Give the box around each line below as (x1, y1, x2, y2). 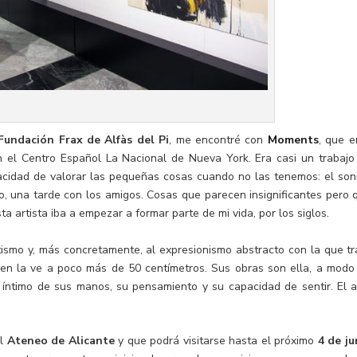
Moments (267, 132, 319, 148)
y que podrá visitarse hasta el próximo (114, 333, 318, 349)
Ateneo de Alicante (6, 333, 115, 349)
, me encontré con (169, 132, 268, 148)
